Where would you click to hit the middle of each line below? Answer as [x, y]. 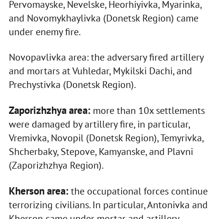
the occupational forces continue [138, 191]
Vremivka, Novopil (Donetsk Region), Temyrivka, [106, 138]
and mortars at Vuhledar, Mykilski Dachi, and [100, 71]
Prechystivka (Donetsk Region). [72, 85]
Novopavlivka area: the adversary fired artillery [106, 57]
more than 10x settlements [147, 111]
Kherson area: [38, 191]
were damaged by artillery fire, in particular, [99, 124]
